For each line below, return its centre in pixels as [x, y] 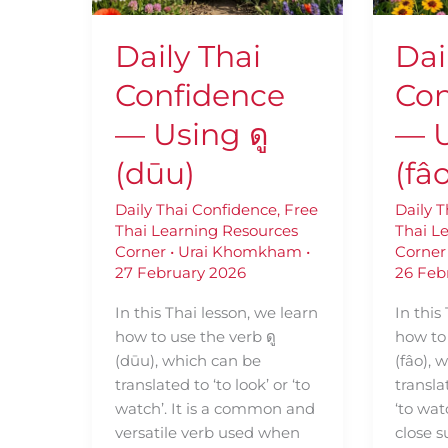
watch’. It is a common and [214, 409]
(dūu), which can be [187, 361]
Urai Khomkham [241, 252]
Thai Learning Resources [206, 231]
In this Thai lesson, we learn [216, 313]
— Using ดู [191, 135]
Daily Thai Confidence [195, 210]
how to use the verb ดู [195, 337]
